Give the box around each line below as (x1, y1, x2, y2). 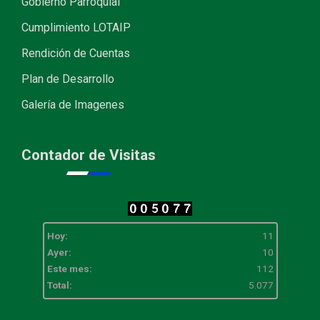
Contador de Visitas (21, 146, 156, 164)
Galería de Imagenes (21, 98, 124, 112)
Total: (46, 279, 72, 291)
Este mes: (46, 263, 92, 275)
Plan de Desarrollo (21, 72, 114, 86)
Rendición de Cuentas (21, 46, 130, 61)
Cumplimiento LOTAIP (21, 21, 131, 35)
